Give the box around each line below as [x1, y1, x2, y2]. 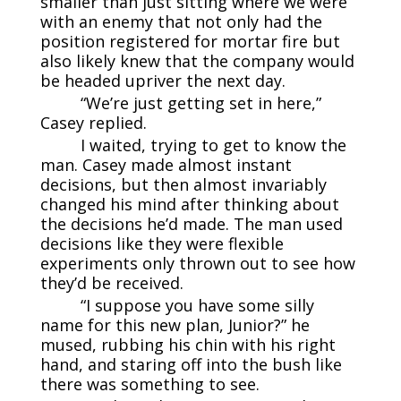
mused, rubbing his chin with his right [39, 334, 336, 356]
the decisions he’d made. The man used [39, 213, 343, 235]
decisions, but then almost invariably [39, 174, 327, 196]
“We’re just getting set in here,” [80, 92, 321, 115]
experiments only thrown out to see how [39, 252, 355, 275]
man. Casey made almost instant [39, 154, 292, 176]
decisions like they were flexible [39, 233, 284, 255]
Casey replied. [39, 112, 147, 134]
